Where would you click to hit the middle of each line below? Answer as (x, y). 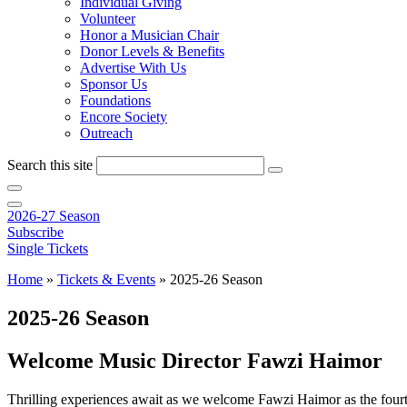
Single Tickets (48, 248)
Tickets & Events (106, 279)
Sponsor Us (114, 84)
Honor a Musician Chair (149, 35)
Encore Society (124, 117)
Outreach (106, 133)
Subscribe (35, 232)
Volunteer (108, 19)
